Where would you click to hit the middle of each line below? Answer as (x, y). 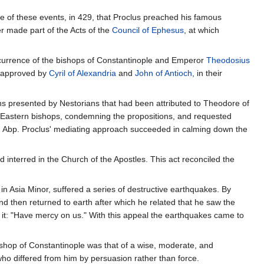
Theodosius (228, 60)
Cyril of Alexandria (82, 73)
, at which (202, 30)
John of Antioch (164, 73)
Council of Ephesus (148, 30)
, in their (207, 73)
